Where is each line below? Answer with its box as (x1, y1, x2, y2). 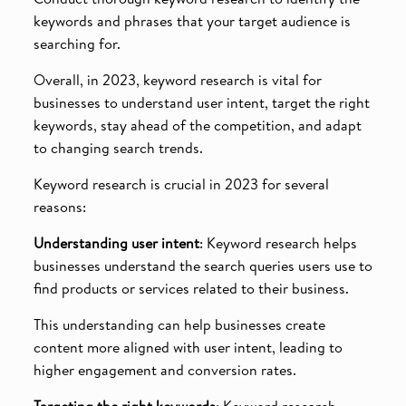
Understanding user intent (33, 232, 199, 253)
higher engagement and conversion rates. (33, 359, 296, 380)
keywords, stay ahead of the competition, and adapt (33, 114, 362, 135)
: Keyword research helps (198, 232, 357, 253)
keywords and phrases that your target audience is (33, 10, 351, 31)
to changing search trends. (33, 137, 203, 158)
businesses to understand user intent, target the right (33, 92, 370, 112)
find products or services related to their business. (33, 277, 349, 298)
